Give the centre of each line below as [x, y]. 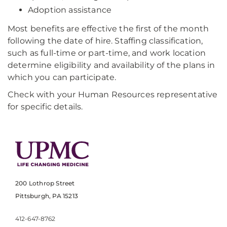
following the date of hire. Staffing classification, [105, 41]
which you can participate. [62, 77]
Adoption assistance [70, 10]
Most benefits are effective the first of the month [108, 29]
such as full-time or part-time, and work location [107, 53]
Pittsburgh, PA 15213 [47, 196]
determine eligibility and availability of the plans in [111, 65]
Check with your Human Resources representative [113, 94]
